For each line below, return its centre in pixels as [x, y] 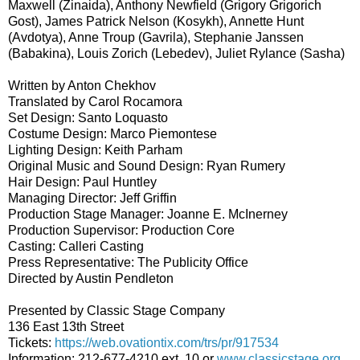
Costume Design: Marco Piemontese [112, 133]
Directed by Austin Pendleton [91, 278]
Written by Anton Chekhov [82, 85]
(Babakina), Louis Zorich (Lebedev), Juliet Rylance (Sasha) [176, 53]
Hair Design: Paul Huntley [82, 182]
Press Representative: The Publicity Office [128, 262]
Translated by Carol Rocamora [95, 101]
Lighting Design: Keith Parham [95, 149]
